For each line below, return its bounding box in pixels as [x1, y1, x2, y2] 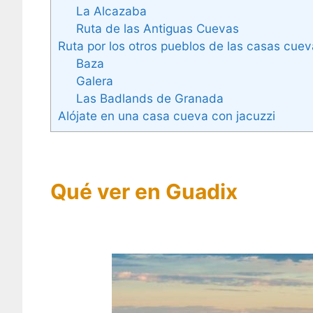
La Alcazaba [75, 3, 147, 18]
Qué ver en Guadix [50, 179, 238, 205]
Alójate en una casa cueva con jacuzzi [58, 108, 275, 123]
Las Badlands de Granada [75, 90, 224, 105]
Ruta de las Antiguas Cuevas [75, 20, 239, 36]
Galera [75, 73, 113, 88]
